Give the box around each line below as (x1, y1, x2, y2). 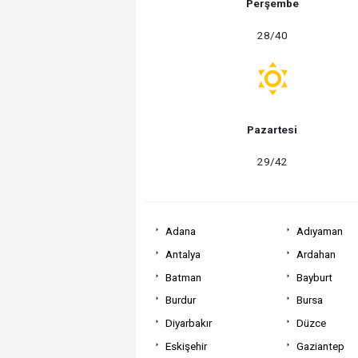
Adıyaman (296, 225, 343, 238)
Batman (165, 270, 201, 284)
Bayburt (296, 270, 332, 284)
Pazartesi (247, 122, 298, 136)
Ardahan (296, 247, 336, 261)
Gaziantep (296, 339, 344, 352)
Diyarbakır (165, 316, 212, 330)
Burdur (165, 293, 196, 307)
